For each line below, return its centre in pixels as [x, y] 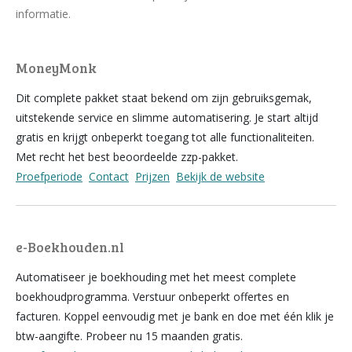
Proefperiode [49, 176]
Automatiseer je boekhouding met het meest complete [156, 277]
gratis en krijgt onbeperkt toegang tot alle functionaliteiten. [165, 137]
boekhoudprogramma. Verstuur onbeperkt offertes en [152, 297]
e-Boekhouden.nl [70, 247]
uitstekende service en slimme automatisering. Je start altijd [167, 117]
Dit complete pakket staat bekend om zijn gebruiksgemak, [164, 98]
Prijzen [152, 176]
